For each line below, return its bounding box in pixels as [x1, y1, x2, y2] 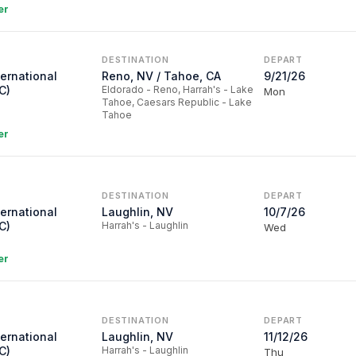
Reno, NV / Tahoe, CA [102, 69, 222, 83]
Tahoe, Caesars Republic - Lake [102, 96, 253, 108]
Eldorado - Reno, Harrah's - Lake [102, 83, 254, 95]
